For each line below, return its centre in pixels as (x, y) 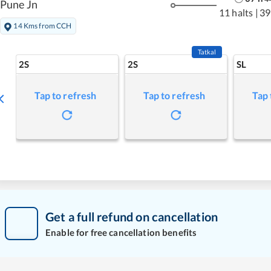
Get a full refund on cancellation (132, 217)
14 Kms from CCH (43, 25)
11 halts (236, 13)
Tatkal (207, 51)
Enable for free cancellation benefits (121, 233)
